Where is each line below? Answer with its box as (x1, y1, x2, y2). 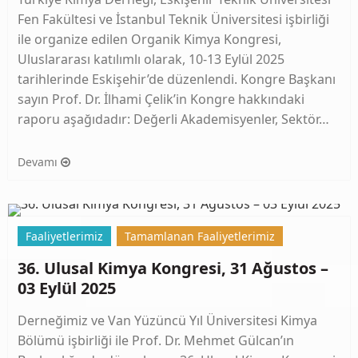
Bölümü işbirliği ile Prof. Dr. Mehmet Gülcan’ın (18, 331, 294, 349)
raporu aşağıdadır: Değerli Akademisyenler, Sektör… (18, 110, 329, 129)
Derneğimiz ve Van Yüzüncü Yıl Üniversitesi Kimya (18, 311, 317, 329)
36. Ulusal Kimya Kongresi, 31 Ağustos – (18, 257, 328, 279)
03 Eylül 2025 (18, 276, 116, 299)
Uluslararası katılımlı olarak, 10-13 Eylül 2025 (18, 50, 284, 69)
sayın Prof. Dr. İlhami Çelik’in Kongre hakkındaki (18, 90, 304, 109)
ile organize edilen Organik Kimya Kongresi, (18, 30, 281, 49)
